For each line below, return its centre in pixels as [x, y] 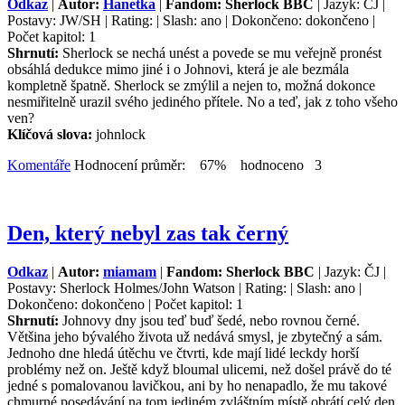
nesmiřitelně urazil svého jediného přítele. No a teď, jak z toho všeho [202, 101]
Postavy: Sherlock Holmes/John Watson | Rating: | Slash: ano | [184, 288]
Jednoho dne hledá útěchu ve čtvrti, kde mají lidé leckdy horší [183, 353]
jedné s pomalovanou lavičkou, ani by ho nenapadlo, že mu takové [197, 386]
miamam [130, 272]
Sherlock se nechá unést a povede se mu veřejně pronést [222, 52]
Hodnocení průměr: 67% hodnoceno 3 [196, 165]
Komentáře [39, 165]
